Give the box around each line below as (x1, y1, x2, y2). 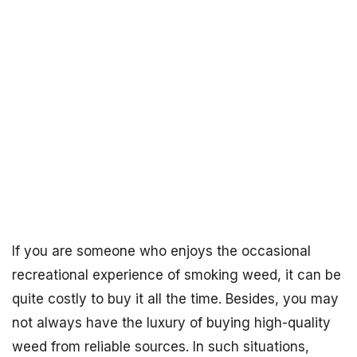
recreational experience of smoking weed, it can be (12, 267, 341, 283)
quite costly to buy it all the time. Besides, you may (12, 291, 339, 307)
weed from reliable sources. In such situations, (12, 339, 309, 355)
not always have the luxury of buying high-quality (12, 315, 331, 331)
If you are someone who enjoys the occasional (12, 243, 311, 259)
